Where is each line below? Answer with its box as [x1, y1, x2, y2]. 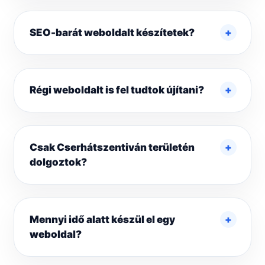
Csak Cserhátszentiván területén [30, 141, 195, 154]
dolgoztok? [30, 156, 87, 169]
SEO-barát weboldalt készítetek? [30, 27, 195, 39]
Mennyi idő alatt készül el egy [30, 214, 175, 226]
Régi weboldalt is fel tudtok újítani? [30, 84, 204, 96]
